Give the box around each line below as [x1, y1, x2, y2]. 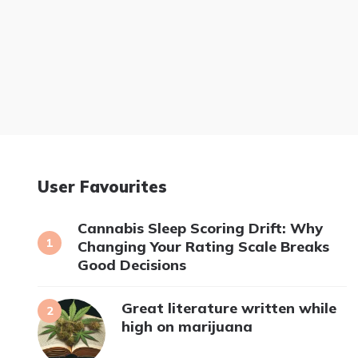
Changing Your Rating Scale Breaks [78, 237, 329, 256]
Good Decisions [78, 255, 186, 274]
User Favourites [38, 176, 167, 197]
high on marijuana [121, 316, 253, 336]
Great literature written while [121, 298, 336, 317]
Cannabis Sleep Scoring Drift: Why [78, 218, 323, 237]
